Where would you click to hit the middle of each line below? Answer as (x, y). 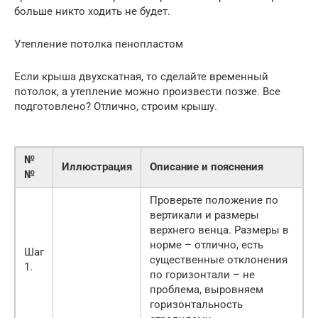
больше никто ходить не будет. (92, 12)
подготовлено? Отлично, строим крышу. (116, 107)
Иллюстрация (97, 167)
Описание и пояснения (207, 167)
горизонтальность (196, 305)
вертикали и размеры (204, 215)
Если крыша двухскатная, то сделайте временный (141, 77)
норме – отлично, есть (207, 245)
